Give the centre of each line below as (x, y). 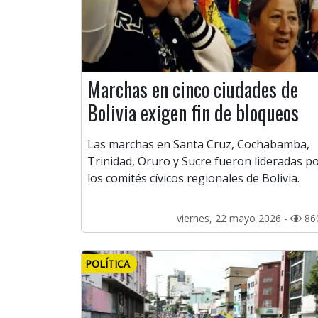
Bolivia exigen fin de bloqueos (193, 113)
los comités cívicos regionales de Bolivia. (193, 179)
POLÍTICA (108, 264)
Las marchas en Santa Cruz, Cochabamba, (198, 144)
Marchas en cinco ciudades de (193, 89)
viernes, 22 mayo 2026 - (234, 219)
